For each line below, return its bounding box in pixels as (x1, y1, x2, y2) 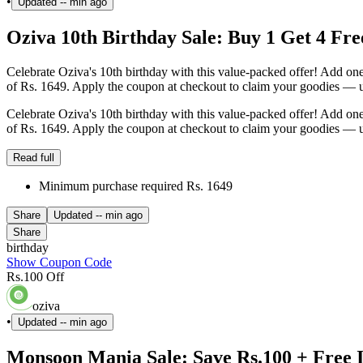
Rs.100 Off (6, 269, 64, 284)
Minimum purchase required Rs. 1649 (39, 178, 233, 193)
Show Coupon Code (6, 254, 112, 269)
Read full (13, 151, 54, 164)
